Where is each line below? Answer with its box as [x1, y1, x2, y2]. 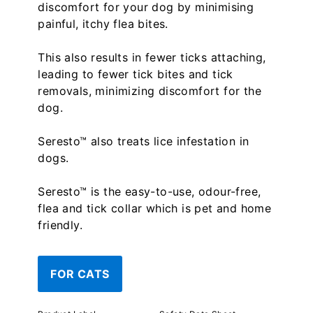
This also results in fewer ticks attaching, [38, 50, 266, 64]
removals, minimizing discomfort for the [38, 84, 262, 98]
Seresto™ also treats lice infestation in [38, 134, 249, 148]
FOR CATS [50, 267, 110, 281]
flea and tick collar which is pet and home [38, 201, 272, 215]
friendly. [38, 218, 83, 232]
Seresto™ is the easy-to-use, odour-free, [38, 184, 261, 198]
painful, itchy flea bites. [38, 17, 168, 31]
